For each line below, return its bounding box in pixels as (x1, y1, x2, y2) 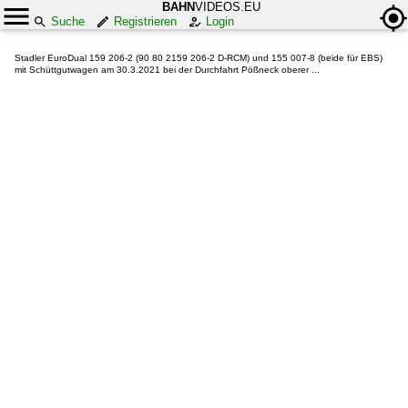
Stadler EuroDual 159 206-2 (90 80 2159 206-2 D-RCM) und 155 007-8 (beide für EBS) (15, 53, 382, 63)
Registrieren (114, 15, 177, 28)
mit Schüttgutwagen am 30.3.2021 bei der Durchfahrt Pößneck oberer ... (15, 65, 320, 75)
